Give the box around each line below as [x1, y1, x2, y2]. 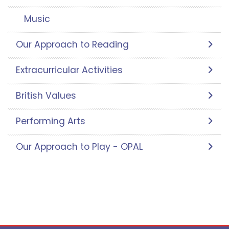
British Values [16, 89, 76, 102]
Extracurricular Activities [16, 63, 123, 76]
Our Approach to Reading [16, 38, 129, 51]
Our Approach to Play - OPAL [16, 140, 143, 153]
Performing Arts [16, 114, 85, 127]
